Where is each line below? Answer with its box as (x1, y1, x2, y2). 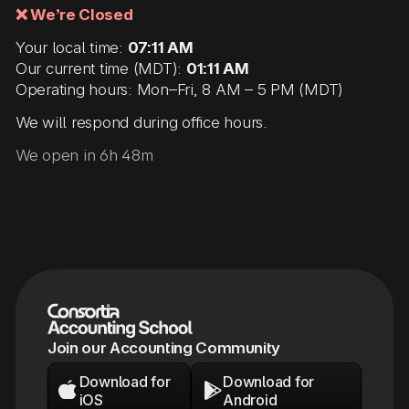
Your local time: (16, 37, 128, 57)
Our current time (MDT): (16, 58, 186, 78)
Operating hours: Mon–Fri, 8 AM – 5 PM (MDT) (16, 79, 344, 99)
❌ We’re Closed (16, 5, 133, 25)
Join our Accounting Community (47, 338, 281, 357)
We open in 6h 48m (16, 146, 153, 165)
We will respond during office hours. (16, 112, 267, 131)
